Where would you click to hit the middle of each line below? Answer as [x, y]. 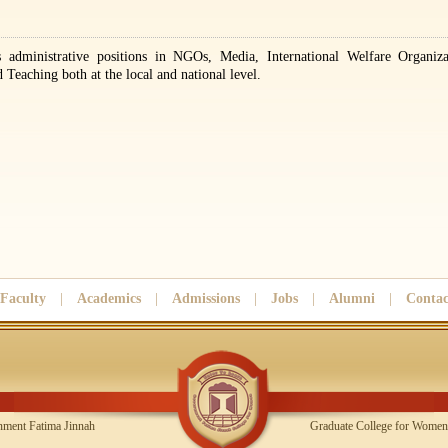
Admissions [206, 298]
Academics [109, 298]
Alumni [352, 298]
